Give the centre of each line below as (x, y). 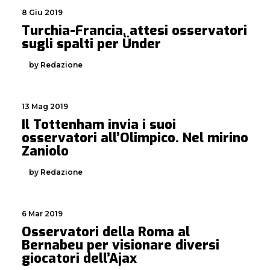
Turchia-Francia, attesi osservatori (134, 30)
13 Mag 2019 (45, 106)
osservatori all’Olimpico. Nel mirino (135, 138)
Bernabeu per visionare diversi (121, 245)
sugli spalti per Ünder (91, 44)
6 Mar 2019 (42, 214)
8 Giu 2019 (42, 12)
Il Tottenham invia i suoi (99, 124)
